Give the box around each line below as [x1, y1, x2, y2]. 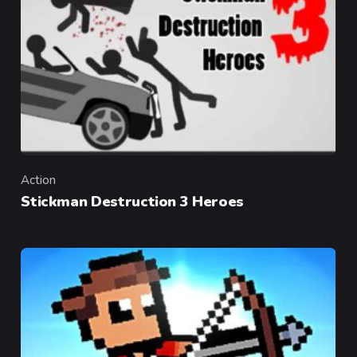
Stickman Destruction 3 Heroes [21, 192, 244, 212]
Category [20, 180, 72, 197]
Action [21, 172, 57, 189]
